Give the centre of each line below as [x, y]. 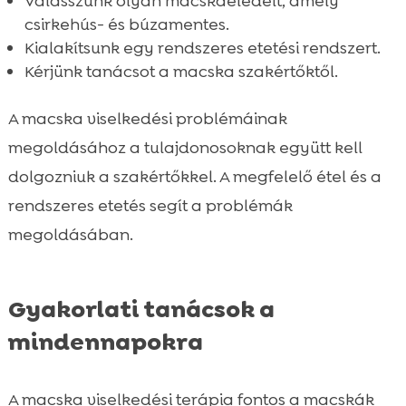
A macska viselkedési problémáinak [147, 118]
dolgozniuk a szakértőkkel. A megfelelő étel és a [194, 176]
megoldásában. [70, 234]
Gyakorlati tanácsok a [141, 309]
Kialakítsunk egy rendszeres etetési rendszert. [202, 48]
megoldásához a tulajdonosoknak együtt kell [185, 147]
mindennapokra [105, 341]
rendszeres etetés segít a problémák [150, 205]
